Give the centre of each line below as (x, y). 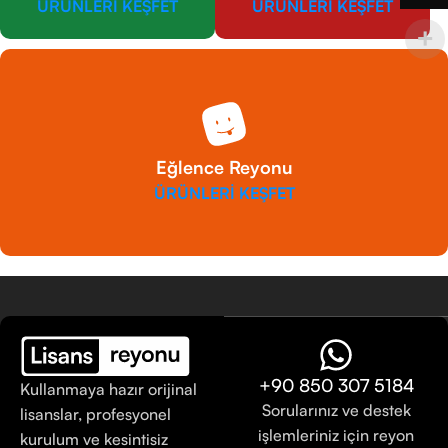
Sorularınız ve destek (336, 410)
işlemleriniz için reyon (336, 435)
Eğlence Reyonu (224, 167)
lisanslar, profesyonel (95, 413)
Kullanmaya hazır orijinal (108, 388)
